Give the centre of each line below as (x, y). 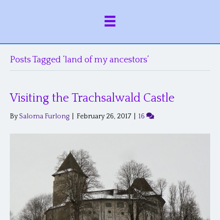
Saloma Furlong (44, 117)
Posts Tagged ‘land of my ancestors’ (79, 60)
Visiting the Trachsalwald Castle (92, 98)
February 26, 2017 (104, 117)
